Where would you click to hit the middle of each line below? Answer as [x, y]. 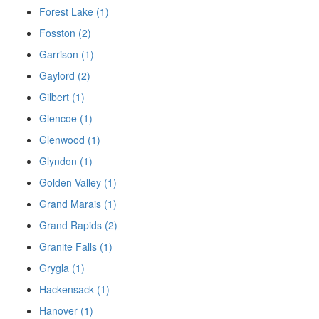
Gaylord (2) [65, 75]
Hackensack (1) [74, 289]
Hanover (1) [66, 310]
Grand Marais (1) [78, 203]
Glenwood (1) [70, 139]
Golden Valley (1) [78, 182]
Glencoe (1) [66, 118]
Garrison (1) [67, 54]
